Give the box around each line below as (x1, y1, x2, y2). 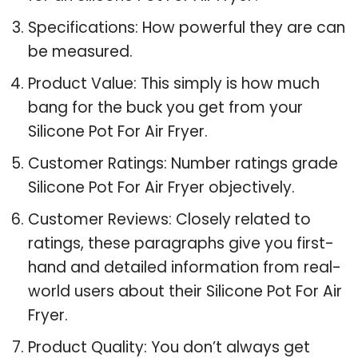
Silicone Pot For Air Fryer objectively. (28, 176, 295, 198)
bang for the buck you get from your (28, 96, 303, 118)
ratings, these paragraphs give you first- (28, 232, 334, 254)
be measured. (28, 40, 133, 62)
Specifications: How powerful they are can (28, 16, 345, 38)
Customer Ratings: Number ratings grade (28, 152, 338, 174)
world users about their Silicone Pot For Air (28, 280, 342, 302)
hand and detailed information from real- (28, 256, 341, 278)
